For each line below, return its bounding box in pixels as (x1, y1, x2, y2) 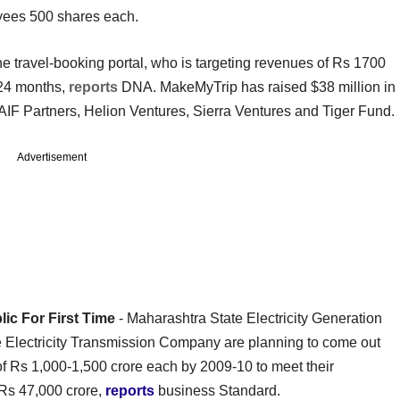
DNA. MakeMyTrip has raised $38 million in (118, 79, 396, 95)
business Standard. (154, 382, 280, 398)
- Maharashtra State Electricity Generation (115, 310, 382, 326)
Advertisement (17, 150, 87, 163)
